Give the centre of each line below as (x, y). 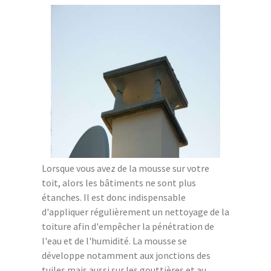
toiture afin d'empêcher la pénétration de (128, 226)
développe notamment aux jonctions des (126, 255)
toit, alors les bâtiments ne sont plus (119, 182)
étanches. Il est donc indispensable (114, 197)
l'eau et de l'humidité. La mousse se (114, 240)
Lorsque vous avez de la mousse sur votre (126, 168)
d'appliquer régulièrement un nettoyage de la (135, 211)
